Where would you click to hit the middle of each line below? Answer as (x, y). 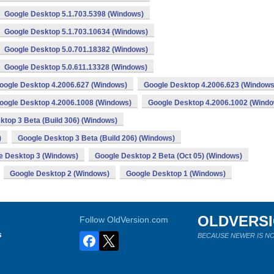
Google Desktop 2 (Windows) (60, 174)
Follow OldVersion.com (124, 220)
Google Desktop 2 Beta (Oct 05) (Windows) (168, 156)
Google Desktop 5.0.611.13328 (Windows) (76, 67)
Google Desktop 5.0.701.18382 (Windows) (76, 50)
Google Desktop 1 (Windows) (176, 174)
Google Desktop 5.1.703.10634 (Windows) (76, 32)
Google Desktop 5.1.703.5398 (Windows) (74, 14)
